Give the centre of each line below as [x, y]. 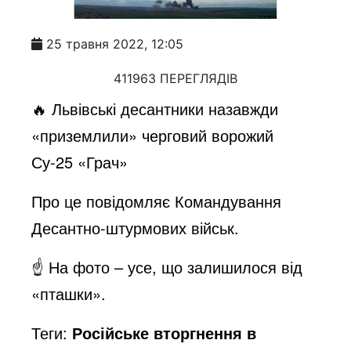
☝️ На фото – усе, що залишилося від [167, 266]
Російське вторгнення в [165, 332]
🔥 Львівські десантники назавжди [155, 108]
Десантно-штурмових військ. [136, 227]
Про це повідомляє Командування [157, 201]
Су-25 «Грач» [80, 161]
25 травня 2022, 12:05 [115, 43]
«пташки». [69, 293]
